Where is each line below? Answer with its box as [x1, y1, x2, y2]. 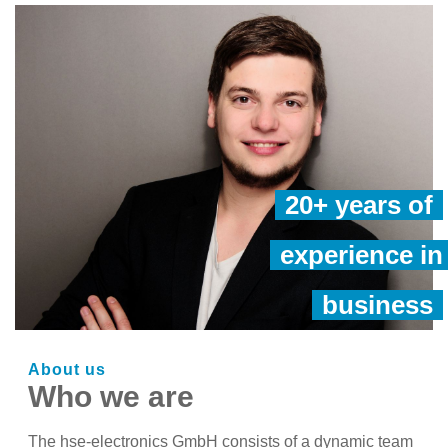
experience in [280, 239, 443, 270]
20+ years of [285, 189, 433, 220]
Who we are [28, 379, 194, 413]
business [322, 289, 433, 320]
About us [28, 360, 106, 378]
